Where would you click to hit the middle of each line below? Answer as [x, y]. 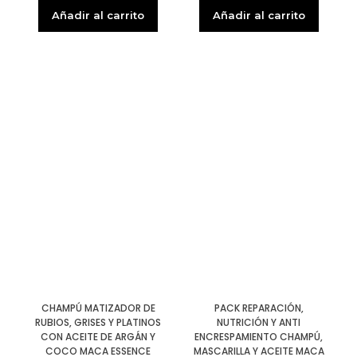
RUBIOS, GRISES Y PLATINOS [98, 323]
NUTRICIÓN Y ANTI [259, 323]
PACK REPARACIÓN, [259, 308]
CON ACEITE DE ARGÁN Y [98, 337]
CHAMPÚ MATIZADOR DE [98, 308]
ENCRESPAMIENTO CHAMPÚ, [259, 337]
